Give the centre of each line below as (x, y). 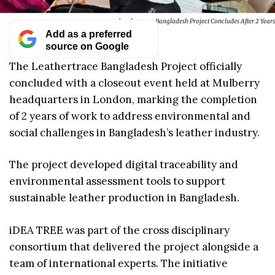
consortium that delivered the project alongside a (134, 246)
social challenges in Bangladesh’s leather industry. (134, 132)
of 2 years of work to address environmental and (130, 116)
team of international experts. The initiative (118, 263)
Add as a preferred (88, 33)
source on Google (87, 46)
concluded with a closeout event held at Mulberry (134, 83)
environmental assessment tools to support (117, 181)
